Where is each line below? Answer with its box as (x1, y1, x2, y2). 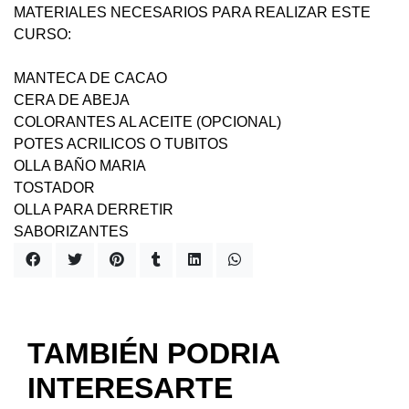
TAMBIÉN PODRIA (27, 337, 279, 370)
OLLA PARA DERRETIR (14, 202, 173, 217)
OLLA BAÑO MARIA (14, 158, 146, 173)
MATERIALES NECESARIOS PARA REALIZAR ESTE (14, 5, 371, 20)
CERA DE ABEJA (14, 92, 130, 108)
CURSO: (14, 26, 71, 42)
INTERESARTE (27, 372, 233, 404)
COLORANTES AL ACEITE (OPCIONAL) (14, 114, 281, 130)
